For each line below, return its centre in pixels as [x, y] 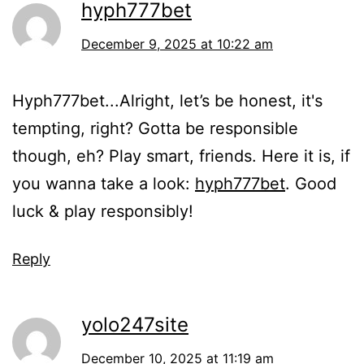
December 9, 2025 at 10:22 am [177, 43]
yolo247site [135, 324]
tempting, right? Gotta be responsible [155, 128]
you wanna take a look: [104, 183]
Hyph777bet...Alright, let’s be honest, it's [167, 100]
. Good [311, 183]
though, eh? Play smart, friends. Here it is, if [181, 156]
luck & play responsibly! [103, 211]
